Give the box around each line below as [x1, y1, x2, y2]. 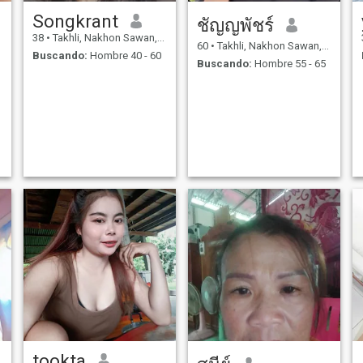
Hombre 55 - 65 [251, 58, 326, 70]
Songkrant [32, 10, 118, 32]
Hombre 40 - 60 [87, 49, 161, 62]
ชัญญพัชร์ [196, 14, 274, 36]
